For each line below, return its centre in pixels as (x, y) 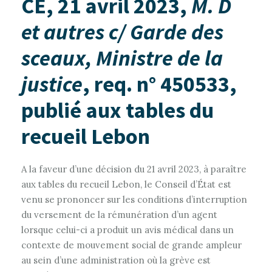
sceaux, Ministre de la (122, 58)
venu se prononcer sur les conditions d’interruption (134, 199)
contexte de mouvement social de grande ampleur (131, 245)
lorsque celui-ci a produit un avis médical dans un (127, 230)
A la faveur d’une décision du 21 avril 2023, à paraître (134, 169)
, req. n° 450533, (160, 84)
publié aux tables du (117, 110)
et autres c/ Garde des (122, 32)
